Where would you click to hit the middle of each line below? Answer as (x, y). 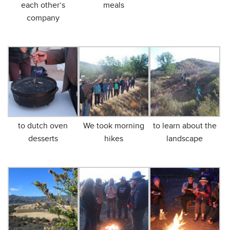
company (43, 18)
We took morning (114, 126)
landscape (185, 139)
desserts (43, 139)
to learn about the (185, 126)
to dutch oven (43, 126)
